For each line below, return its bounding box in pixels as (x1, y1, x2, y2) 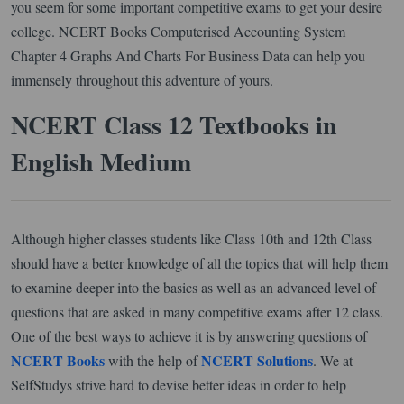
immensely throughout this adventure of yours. (11, 69, 273, 89)
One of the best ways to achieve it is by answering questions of (11, 326, 367, 345)
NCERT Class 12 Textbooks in (11, 106, 337, 143)
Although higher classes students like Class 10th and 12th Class (11, 228, 372, 248)
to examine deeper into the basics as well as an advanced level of (11, 277, 376, 297)
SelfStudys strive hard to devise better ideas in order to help (11, 374, 346, 394)
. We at (313, 350, 353, 370)
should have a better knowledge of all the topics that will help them (11, 252, 388, 272)
